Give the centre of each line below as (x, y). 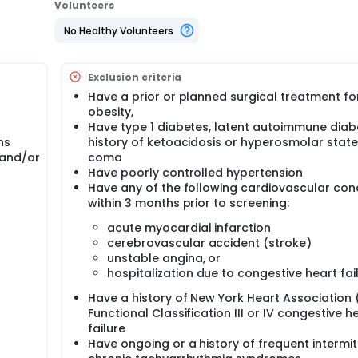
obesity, (111, 112)
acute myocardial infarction (189, 228)
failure (107, 328)
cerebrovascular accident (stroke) (210, 243)
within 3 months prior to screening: (189, 203)
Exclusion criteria (135, 77)
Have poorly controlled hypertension (195, 173)
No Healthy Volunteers (119, 30)
